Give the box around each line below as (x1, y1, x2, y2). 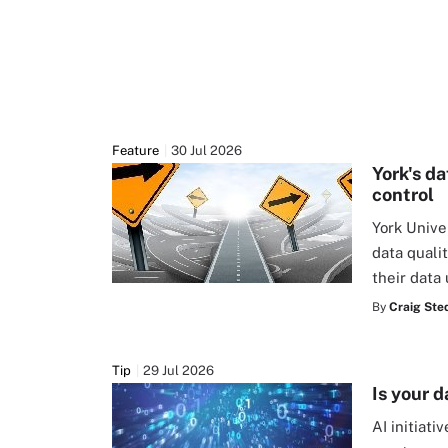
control (372, 184, 434, 205)
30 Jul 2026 (171, 143, 242, 158)
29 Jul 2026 (143, 363, 214, 378)
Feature (112, 143, 159, 158)
